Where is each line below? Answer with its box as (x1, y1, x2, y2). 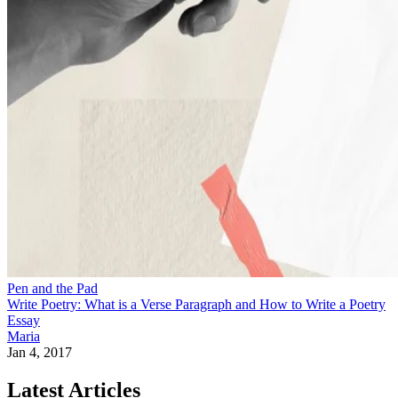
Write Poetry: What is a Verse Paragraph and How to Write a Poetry (7, 296, 386, 312)
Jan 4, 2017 (7, 344, 72, 360)
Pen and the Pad (7, 280, 98, 296)
